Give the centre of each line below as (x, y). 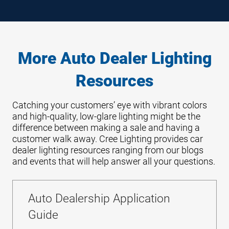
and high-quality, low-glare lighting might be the (106, 116)
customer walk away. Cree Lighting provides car (108, 139)
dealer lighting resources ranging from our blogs (108, 150)
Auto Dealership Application (99, 199)
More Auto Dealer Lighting (114, 58)
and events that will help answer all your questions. (114, 161)
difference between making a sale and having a (106, 128)
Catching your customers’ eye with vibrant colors (110, 105)
